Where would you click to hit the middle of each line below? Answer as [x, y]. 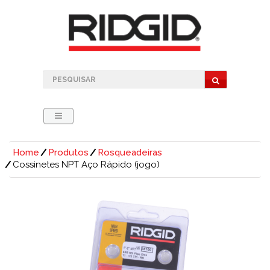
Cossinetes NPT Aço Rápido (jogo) [86, 164]
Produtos [68, 152]
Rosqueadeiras [130, 152]
